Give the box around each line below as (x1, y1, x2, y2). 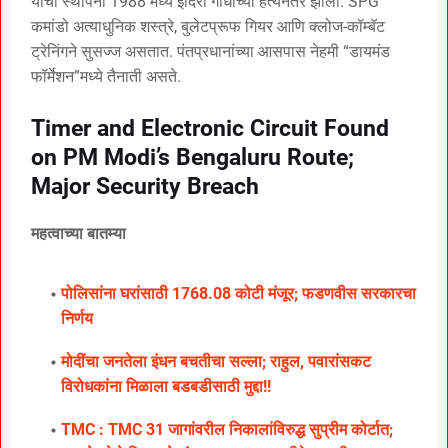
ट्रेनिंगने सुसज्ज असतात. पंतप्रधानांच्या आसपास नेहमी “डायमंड (31, 41, 390, 61)
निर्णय (61, 308, 93, 328)
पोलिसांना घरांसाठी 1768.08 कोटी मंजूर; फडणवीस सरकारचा (61, 283, 416, 303)
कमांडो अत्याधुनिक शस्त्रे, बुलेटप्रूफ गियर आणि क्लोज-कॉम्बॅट (31, 16, 385, 36)
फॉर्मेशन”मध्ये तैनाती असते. (31, 66, 181, 86)
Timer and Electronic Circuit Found (31, 114, 389, 142)
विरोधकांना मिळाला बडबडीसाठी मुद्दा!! (61, 376, 271, 396)
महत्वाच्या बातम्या (31, 223, 126, 243)
